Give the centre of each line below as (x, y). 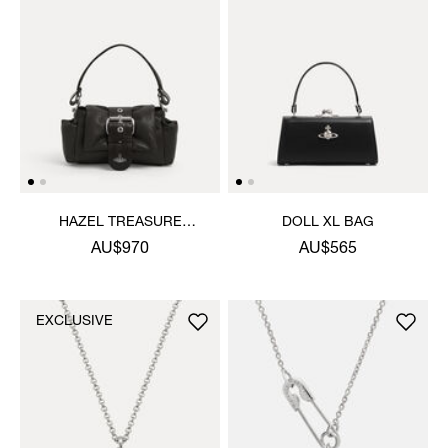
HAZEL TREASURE (120, 222)
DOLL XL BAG (328, 222)
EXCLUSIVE (74, 321)
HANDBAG (120, 242)
